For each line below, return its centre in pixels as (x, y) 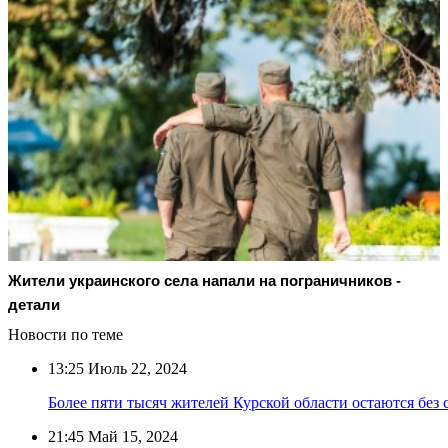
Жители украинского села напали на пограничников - (204, 280)
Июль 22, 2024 (135, 368)
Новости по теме (65, 334)
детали (34, 304)
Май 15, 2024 (131, 436)
